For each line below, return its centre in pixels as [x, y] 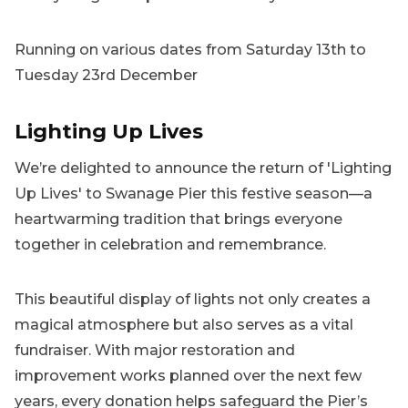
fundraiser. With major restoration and [155, 351]
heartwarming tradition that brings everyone [178, 219]
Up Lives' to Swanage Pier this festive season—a [194, 194]
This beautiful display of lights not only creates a [193, 300]
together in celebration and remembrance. [170, 245]
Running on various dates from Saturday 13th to [190, 49]
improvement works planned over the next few [188, 376]
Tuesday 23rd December [106, 75]
